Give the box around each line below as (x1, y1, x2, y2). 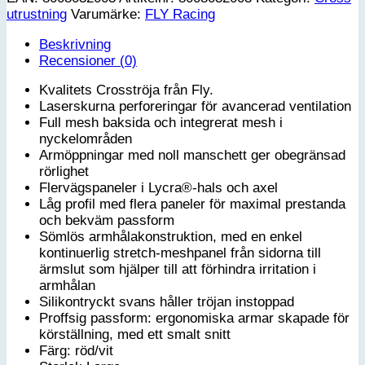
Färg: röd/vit (39, 343, 113, 359)
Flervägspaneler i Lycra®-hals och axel (39, 180, 278, 196)
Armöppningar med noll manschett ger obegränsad (39, 147, 345, 164)
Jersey (26, 23, 68, 39)
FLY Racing (145, 7, 215, 22)
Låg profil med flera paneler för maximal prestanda (39, 196, 345, 213)
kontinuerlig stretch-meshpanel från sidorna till (39, 245, 321, 262)
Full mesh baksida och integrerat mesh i (39, 115, 283, 131)
